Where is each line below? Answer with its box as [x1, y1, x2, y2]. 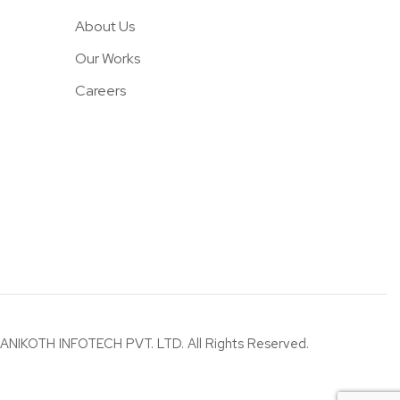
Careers [74, 81, 126, 101]
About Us [74, 17, 135, 37]
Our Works [74, 49, 140, 69]
